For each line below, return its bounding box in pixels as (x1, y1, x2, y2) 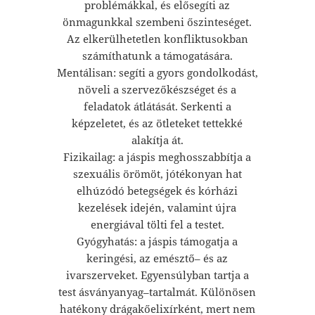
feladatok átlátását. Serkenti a (83, 98, 231, 113)
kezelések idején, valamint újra (78, 200, 237, 214)
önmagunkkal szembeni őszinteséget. (63, 14, 252, 29)
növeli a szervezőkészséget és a (78, 82, 237, 96)
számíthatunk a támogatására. (82, 48, 233, 63)
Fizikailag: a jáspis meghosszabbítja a (63, 149, 252, 164)
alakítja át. (131, 132, 184, 147)
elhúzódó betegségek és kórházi (77, 183, 238, 198)
